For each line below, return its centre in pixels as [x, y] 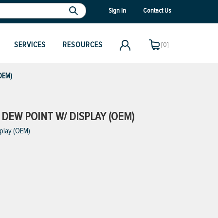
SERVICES [30, 45]
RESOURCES [83, 45]
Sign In [117, 10]
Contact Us [157, 10]
